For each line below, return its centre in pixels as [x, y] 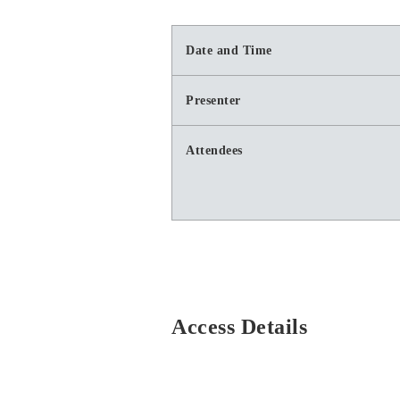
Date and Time [229, 50]
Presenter [213, 100]
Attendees [214, 150]
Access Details [239, 327]
